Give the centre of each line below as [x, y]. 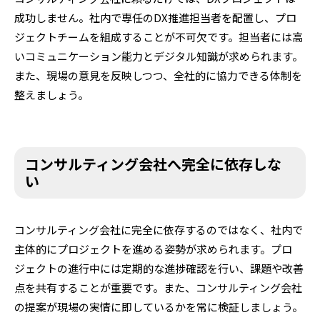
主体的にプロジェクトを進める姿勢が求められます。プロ [153, 249]
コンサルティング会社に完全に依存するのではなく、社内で [159, 229]
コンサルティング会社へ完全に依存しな [153, 164]
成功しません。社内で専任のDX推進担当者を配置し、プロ [155, 17]
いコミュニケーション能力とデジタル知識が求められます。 [159, 56]
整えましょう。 [51, 94]
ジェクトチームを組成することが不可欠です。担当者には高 [159, 36]
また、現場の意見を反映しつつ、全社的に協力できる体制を [158, 75]
